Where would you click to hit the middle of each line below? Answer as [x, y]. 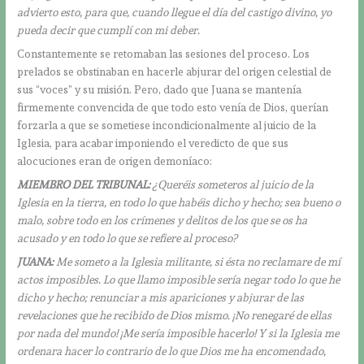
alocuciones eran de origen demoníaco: [115, 160]
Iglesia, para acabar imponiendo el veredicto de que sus [153, 143]
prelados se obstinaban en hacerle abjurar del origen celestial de [175, 71]
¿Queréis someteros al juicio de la [232, 184]
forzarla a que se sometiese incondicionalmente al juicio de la [167, 125]
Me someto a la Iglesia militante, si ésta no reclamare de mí [197, 261]
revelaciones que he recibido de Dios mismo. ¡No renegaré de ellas [175, 315]
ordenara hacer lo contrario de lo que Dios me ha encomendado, [172, 351]
